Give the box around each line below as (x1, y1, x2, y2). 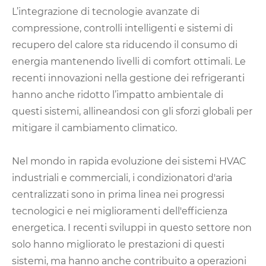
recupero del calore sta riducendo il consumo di (12, 39, 237, 51)
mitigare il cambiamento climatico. (12, 122, 177, 134)
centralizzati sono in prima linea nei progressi (12, 189, 224, 201)
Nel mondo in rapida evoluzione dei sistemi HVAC (12, 156, 246, 167)
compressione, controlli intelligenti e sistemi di (12, 23, 233, 34)
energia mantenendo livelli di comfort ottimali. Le (12, 56, 246, 68)
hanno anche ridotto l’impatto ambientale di (12, 89, 223, 101)
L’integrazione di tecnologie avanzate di (12, 6, 199, 18)
